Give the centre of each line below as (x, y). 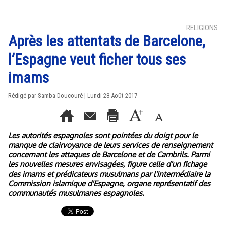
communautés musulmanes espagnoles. (76, 193)
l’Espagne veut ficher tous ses (97, 59)
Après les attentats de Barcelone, (107, 41)
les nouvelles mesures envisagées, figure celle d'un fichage (107, 164)
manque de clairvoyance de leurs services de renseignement (110, 145)
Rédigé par (23, 96)
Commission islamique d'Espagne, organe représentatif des (109, 183)
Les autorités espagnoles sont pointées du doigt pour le (103, 135)
